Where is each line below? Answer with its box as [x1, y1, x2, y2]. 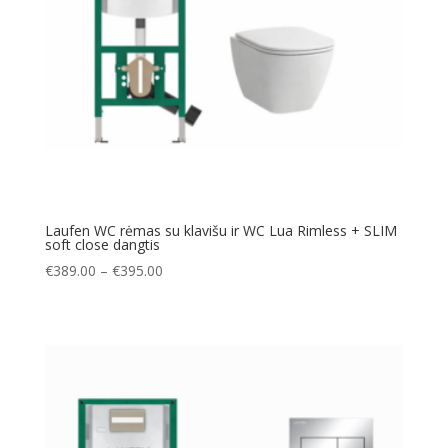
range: [161, 282, 202, 302]
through [161, 328, 213, 348]
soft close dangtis [44, 234, 160, 254]
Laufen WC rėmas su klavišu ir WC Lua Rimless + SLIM [44, 220, 397, 240]
